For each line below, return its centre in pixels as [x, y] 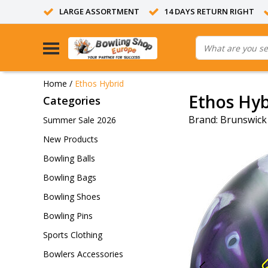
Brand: [203, 120]
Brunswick [243, 120]
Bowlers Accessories [83, 254]
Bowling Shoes [72, 197]
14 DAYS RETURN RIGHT [209, 11]
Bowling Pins [68, 216]
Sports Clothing [73, 235]
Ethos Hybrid [99, 83]
